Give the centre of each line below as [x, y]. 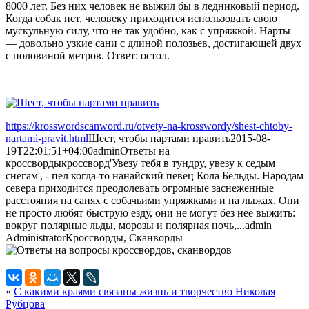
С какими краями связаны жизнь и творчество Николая [144, 291]
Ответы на [145, 150]
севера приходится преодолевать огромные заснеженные [140, 188]
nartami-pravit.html [47, 138]
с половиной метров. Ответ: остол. [88, 55]
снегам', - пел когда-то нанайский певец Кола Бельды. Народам [154, 175]
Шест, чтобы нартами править [159, 138]
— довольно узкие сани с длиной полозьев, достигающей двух [153, 43]
